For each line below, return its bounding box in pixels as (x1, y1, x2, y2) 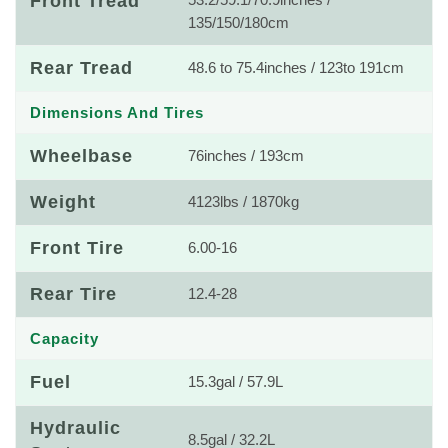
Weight (30, 192, 96, 212)
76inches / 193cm (188, 148, 304, 164)
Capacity (30, 330, 99, 347)
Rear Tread (30, 58, 133, 78)
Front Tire (30, 238, 124, 258)
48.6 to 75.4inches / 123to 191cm (188, 60, 404, 76)
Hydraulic (30, 418, 121, 438)
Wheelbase (30, 146, 133, 166)
